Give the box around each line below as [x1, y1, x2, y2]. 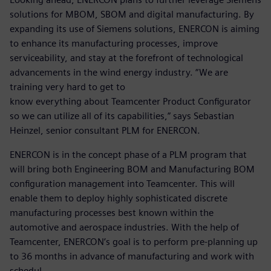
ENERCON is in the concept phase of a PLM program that [10, 149, 247, 161]
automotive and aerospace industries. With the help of [10, 221, 239, 233]
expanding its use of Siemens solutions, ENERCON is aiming [10, 23, 260, 35]
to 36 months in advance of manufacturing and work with [10, 250, 254, 263]
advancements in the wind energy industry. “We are [10, 67, 228, 79]
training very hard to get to [10, 81, 125, 93]
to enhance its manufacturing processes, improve [10, 38, 218, 50]
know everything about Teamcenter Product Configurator [10, 96, 251, 108]
